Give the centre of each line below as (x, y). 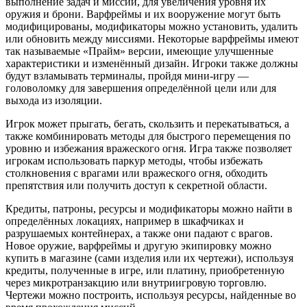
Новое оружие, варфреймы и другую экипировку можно (138, 245)
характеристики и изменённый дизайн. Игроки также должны (152, 63)
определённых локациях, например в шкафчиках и (125, 221)
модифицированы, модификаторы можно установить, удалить (151, 26)
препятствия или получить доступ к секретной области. (136, 185)
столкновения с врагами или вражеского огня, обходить (136, 173)
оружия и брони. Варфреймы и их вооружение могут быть (143, 14)
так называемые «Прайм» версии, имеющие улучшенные (139, 51)
